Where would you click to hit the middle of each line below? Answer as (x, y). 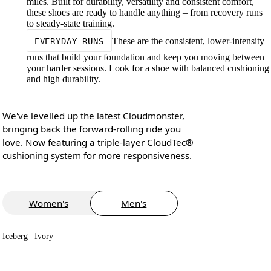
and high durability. (63, 79)
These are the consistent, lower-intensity (188, 41)
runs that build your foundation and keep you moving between (145, 57)
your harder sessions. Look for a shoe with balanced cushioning (148, 68)
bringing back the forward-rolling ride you (91, 129)
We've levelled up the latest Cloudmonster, (93, 115)
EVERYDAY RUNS (69, 41)
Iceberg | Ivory (28, 236)
